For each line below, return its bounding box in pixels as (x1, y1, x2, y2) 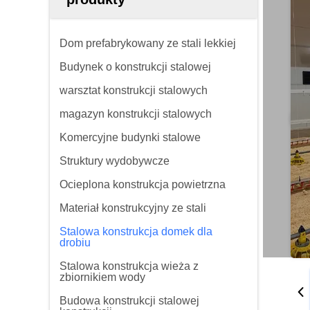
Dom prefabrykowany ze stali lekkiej (60, 37, 236, 49)
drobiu (60, 237, 91, 248)
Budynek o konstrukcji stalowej (60, 61, 211, 73)
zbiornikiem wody (60, 271, 145, 283)
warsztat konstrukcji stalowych (60, 84, 208, 96)
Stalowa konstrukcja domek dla (60, 226, 212, 237)
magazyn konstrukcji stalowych (60, 108, 212, 120)
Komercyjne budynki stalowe (60, 131, 201, 143)
